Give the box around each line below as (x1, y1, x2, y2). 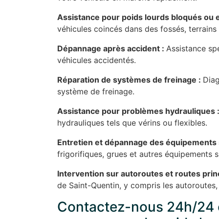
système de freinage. (57, 87, 134, 97)
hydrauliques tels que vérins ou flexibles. (57, 118, 207, 128)
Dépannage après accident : (57, 44, 166, 54)
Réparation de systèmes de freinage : (57, 75, 203, 85)
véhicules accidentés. (57, 55, 136, 66)
